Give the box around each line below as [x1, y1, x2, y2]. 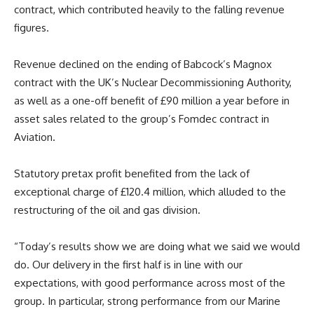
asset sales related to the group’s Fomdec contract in [14, 111, 269, 125]
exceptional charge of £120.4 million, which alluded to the [14, 184, 286, 198]
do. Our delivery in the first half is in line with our [14, 257, 243, 271]
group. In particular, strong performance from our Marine [14, 294, 280, 308]
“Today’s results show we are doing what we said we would [14, 239, 300, 253]
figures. [14, 20, 49, 34]
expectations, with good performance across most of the [14, 275, 285, 289]
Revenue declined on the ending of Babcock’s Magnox [14, 57, 272, 71]
